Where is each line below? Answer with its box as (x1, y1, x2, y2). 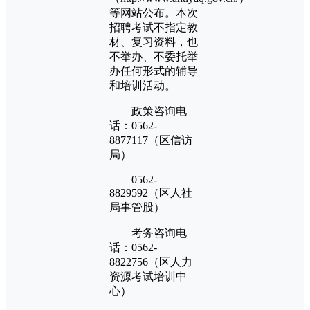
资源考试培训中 (109, 270, 187, 282)
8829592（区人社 (109, 186, 192, 199)
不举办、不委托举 (109, 50, 198, 62)
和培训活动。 (109, 79, 176, 91)
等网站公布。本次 (109, 6, 198, 19)
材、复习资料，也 (109, 35, 198, 48)
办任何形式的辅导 (109, 64, 198, 77)
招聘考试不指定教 (109, 21, 198, 33)
